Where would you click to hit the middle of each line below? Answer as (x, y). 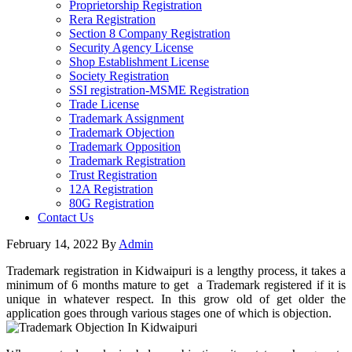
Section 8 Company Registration (150, 33)
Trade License (104, 104)
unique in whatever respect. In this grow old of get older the (176, 299)
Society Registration (119, 76)
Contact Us (66, 217)
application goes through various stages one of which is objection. (169, 313)
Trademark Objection (122, 132)
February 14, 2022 (52, 244)
